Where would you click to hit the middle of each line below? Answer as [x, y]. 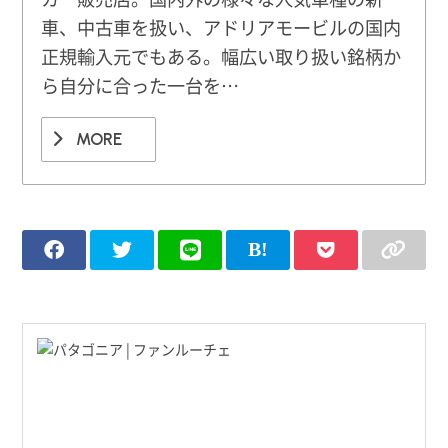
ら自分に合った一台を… [140, 84]
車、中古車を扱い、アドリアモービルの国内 [221, 26]
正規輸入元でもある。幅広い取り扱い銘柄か [221, 55]
